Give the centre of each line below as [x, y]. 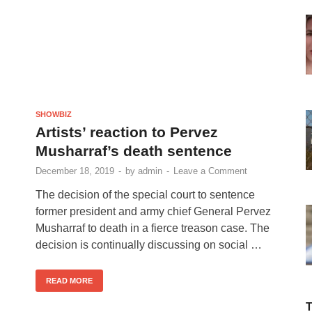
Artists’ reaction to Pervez [127, 132]
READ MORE [69, 280]
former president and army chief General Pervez [153, 211]
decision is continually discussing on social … [149, 244]
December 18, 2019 [75, 171]
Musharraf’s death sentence [134, 150]
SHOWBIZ [54, 114]
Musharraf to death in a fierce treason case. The [153, 228]
